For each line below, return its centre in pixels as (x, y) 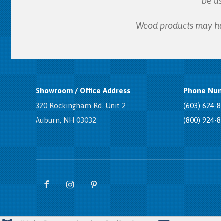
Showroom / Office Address (83, 90)
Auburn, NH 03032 (66, 120)
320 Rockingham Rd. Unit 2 (81, 105)
